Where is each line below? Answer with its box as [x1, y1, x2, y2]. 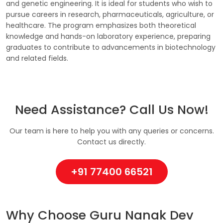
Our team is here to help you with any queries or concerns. [9, 126, 214, 136]
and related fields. [6, 53, 68, 63]
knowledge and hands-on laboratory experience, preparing [6, 31, 211, 41]
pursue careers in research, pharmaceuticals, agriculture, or [6, 9, 214, 19]
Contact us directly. [77, 137, 146, 147]
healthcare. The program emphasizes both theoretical [6, 20, 196, 30]
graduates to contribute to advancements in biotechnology [6, 42, 216, 52]
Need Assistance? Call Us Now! [14, 101, 209, 118]
